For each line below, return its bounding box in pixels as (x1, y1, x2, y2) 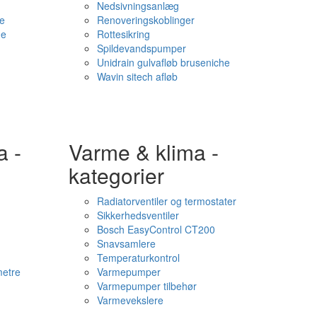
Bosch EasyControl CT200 (96, 222, 215, 236)
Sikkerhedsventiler (96, 208, 179, 222)
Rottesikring (96, 27, 150, 41)
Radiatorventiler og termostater (96, 194, 236, 208)
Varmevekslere (96, 293, 163, 307)
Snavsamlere (96, 236, 156, 250)
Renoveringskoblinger (96, 13, 195, 27)
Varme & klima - (68, 137, 219, 167)
